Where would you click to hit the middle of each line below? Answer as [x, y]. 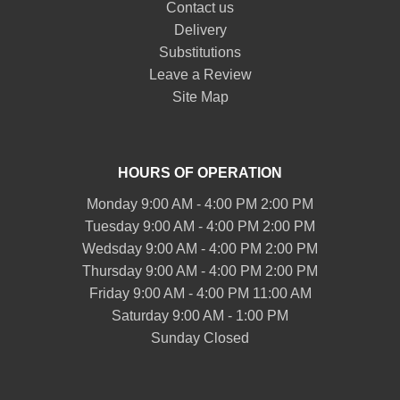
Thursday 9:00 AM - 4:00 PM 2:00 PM [200, 271]
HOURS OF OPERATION [200, 173]
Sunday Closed [200, 338]
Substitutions [200, 53]
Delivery [200, 30]
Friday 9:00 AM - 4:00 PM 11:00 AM [200, 294]
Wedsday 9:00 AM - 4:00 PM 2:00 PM [200, 249]
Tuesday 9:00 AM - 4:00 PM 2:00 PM [200, 227]
